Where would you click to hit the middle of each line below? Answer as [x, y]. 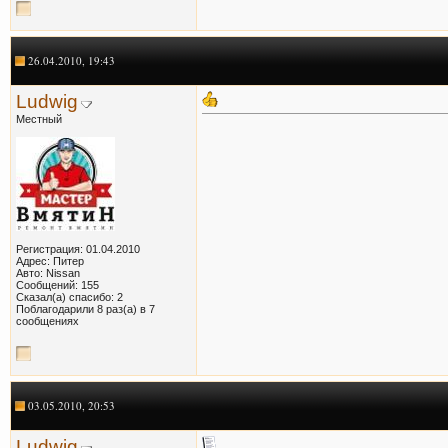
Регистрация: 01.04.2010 [78, 248]
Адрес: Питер [50, 260]
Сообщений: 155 [57, 284]
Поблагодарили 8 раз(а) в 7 [85, 308]
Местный [39, 118]
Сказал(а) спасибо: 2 [69, 296]
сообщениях [47, 320]
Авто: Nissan [48, 272]
